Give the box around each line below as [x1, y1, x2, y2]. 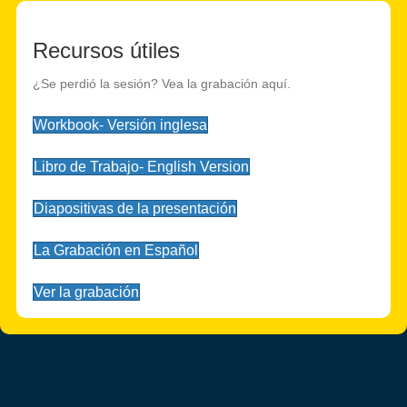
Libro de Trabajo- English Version [34, 159, 249, 174]
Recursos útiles [33, 38, 180, 63]
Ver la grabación [34, 284, 139, 300]
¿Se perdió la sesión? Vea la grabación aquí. [33, 76, 291, 91]
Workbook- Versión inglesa [34, 117, 207, 133]
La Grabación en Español [34, 243, 198, 258]
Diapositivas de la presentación [34, 201, 236, 216]
